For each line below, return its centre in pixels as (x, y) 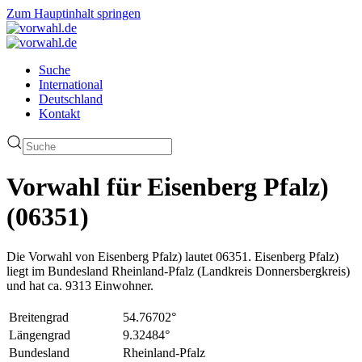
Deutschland (71, 99)
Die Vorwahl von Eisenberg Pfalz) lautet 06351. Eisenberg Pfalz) (173, 256)
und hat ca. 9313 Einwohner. (80, 285)
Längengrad (40, 335)
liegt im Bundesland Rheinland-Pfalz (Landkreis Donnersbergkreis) (178, 271)
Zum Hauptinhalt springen (74, 13)
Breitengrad (39, 317)
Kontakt (59, 114)
